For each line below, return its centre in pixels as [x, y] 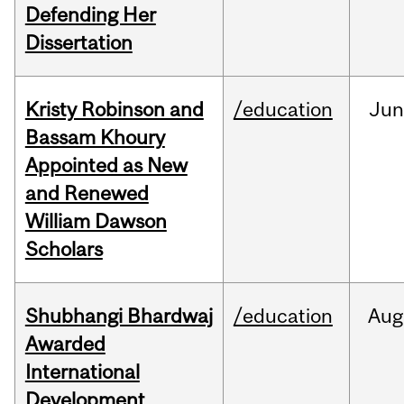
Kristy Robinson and [114, 110]
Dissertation [78, 43]
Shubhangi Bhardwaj [119, 316]
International [82, 372]
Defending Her [90, 15]
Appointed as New [106, 165]
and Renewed [87, 193]
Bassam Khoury [95, 138]
